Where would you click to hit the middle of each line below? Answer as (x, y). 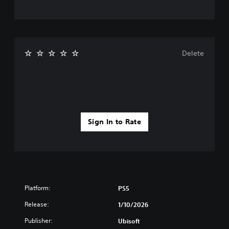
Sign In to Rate (114, 122)
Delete (193, 53)
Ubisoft (129, 221)
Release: (37, 204)
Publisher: (39, 221)
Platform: (38, 188)
